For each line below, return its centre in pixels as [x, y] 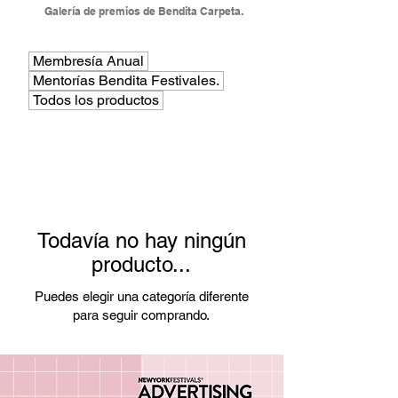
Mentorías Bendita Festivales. [126, 80]
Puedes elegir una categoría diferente [141, 296]
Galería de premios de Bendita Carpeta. [144, 11]
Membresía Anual [88, 61]
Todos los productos [96, 100]
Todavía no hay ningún [141, 240]
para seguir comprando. [141, 315]
